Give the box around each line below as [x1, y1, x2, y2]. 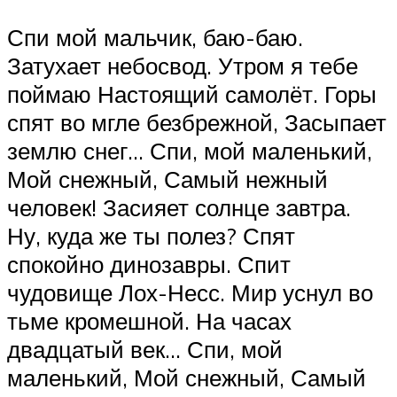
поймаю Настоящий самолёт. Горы [7, 80, 377, 109]
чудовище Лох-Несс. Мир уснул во [7, 278, 373, 307]
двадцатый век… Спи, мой [7, 335, 283, 364]
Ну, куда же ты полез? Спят [7, 222, 295, 251]
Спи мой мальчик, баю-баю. [7, 23, 303, 52]
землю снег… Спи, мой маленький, [7, 136, 372, 166]
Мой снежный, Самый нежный [7, 165, 328, 194]
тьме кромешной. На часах [7, 307, 292, 336]
